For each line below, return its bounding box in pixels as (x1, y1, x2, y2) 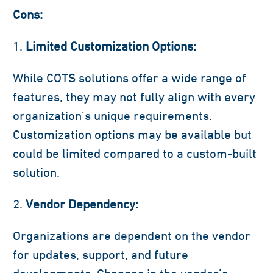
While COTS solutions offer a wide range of (13, 71, 246, 85)
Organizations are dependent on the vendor (13, 229, 250, 243)
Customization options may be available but (13, 127, 252, 142)
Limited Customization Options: (26, 39, 196, 54)
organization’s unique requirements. (13, 108, 212, 123)
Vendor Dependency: (26, 197, 138, 211)
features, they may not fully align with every (13, 90, 255, 104)
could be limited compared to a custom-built (13, 146, 257, 161)
